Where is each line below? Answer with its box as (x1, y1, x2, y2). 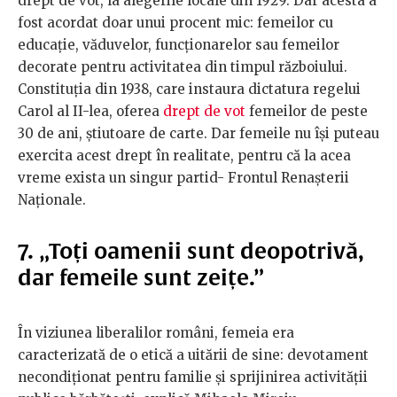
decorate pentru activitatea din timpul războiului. (18, 58, 347, 76)
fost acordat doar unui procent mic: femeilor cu (18, 14, 333, 32)
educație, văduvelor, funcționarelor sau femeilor (18, 36, 339, 54)
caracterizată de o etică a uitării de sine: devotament (18, 346, 369, 364)
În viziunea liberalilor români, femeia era (18, 324, 294, 342)
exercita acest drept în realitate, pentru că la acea (18, 147, 351, 165)
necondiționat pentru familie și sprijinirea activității (18, 369, 368, 386)
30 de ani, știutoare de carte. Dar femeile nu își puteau (18, 125, 379, 143)
